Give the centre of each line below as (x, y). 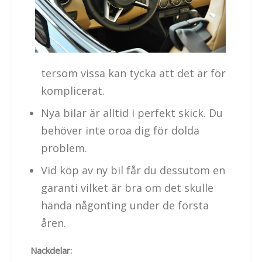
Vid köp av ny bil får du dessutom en (133, 170)
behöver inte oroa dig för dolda (120, 131)
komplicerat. (73, 91)
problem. (64, 148)
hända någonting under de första (125, 206)
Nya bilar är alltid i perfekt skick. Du (132, 113)
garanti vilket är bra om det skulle (127, 188)
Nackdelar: (51, 251)
